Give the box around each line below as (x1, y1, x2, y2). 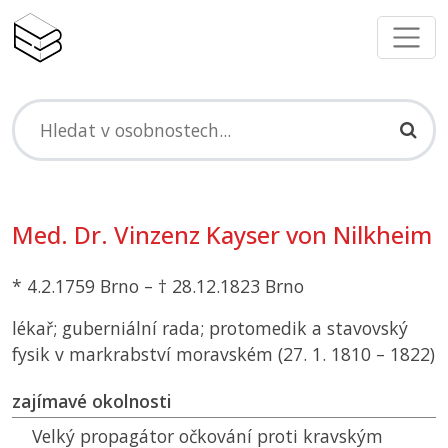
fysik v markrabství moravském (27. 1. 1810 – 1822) (12, 342, 435, 367)
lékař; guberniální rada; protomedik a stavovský (12, 316, 408, 341)
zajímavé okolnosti (12, 389, 172, 414)
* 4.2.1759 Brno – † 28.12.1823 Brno (12, 274, 304, 299)
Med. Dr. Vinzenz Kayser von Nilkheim (12, 219, 432, 252)
